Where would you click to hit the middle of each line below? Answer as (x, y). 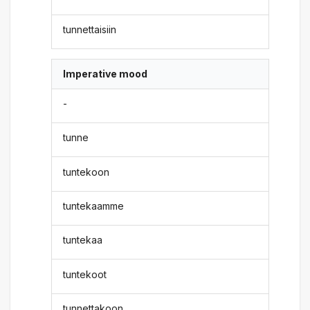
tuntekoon (86, 172)
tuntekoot (85, 274)
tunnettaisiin (90, 29)
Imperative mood (106, 74)
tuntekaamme (94, 206)
